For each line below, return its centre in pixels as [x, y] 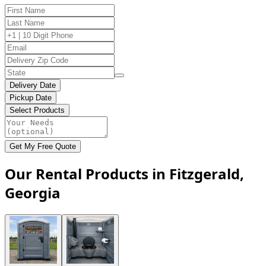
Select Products [37, 110]
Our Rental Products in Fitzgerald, [124, 173]
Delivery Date [33, 85]
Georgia [33, 192]
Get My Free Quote [43, 146]
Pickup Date [31, 97]
